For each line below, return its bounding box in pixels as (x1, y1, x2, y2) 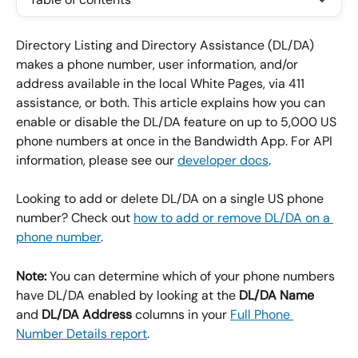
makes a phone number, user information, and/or (16, 56, 301, 73)
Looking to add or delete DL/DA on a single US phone (16, 190, 327, 208)
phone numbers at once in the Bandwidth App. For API (16, 133, 336, 149)
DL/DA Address (42, 305, 132, 323)
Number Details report (16, 324, 147, 342)
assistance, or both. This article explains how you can (16, 94, 328, 111)
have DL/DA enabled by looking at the (16, 286, 239, 304)
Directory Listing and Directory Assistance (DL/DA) (16, 37, 317, 54)
